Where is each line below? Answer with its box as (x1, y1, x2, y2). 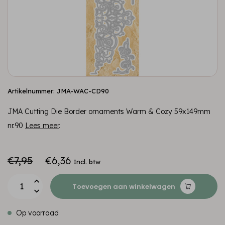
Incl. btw (73, 158, 100, 166)
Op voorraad (14, 208, 59, 217)
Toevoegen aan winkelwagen (72, 181, 175, 191)
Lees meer (25, 121, 59, 130)
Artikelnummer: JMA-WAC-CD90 (8, 87, 109, 95)
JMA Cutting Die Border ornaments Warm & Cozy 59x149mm (8, 107, 210, 116)
